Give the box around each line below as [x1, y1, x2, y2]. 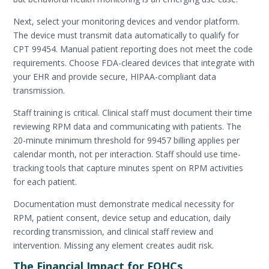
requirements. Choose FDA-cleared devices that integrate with [13, 56, 255, 68]
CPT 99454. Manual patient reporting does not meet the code [13, 43, 253, 55]
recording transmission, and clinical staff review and [13, 225, 214, 237]
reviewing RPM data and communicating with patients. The [13, 120, 242, 132]
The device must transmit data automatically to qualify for [13, 29, 240, 41]
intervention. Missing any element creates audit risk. [13, 239, 214, 251]
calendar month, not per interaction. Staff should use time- [13, 148, 241, 160]
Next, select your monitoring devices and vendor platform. [13, 15, 240, 27]
